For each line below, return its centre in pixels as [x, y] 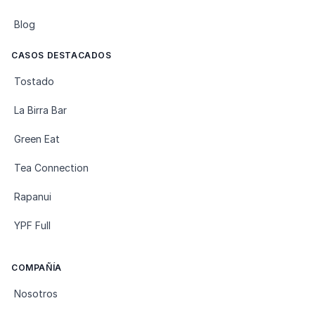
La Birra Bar [40, 110]
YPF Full [32, 225]
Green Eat [37, 139]
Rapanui [33, 196]
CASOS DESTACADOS [62, 55]
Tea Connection [51, 167]
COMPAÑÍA [37, 267]
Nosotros [36, 293]
